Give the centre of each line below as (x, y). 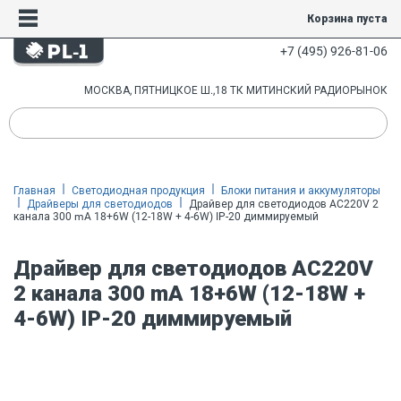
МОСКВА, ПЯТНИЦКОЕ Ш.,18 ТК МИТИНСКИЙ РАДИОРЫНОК (236, 90)
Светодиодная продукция (138, 191)
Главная (34, 191)
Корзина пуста (347, 19)
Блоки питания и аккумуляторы (301, 191)
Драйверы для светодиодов (100, 204)
